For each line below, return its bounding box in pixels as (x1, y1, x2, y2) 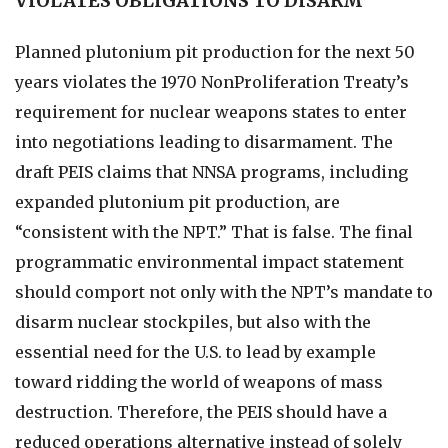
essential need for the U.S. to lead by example (15, 342, 376, 362)
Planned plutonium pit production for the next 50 (15, 42, 415, 62)
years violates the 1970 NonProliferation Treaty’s (15, 72, 409, 92)
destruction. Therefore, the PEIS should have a (15, 402, 387, 422)
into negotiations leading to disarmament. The (15, 132, 393, 152)
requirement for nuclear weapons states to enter (15, 102, 407, 122)
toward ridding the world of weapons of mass (15, 372, 383, 392)
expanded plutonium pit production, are (15, 192, 340, 212)
